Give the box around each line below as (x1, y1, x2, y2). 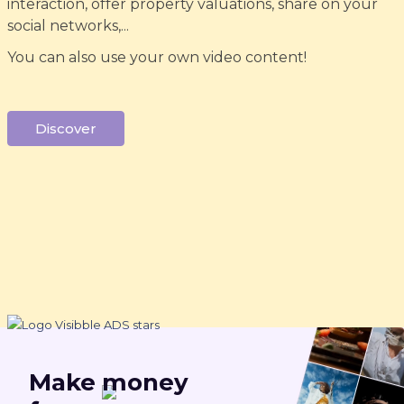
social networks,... (6, 17, 129, 35)
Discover (34, 120, 96, 138)
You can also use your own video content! (6, 49, 307, 67)
